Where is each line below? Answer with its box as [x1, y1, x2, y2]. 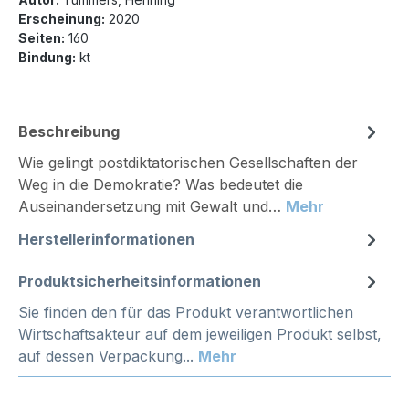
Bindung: [18, 49, 76, 66]
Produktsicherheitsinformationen [18, 272, 261, 291]
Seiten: [18, 30, 65, 47]
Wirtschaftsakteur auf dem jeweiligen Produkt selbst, [18, 325, 382, 344]
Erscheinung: [18, 11, 105, 27]
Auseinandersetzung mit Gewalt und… [18, 197, 286, 216]
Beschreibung [18, 122, 120, 142]
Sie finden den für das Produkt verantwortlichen [18, 303, 353, 322]
